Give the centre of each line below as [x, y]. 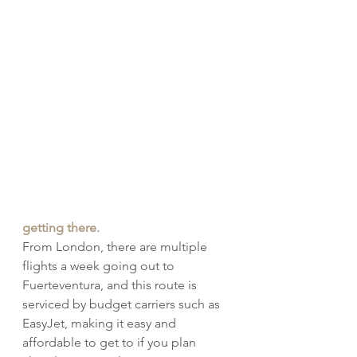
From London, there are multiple [116, 247]
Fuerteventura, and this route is [111, 285]
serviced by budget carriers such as [123, 304]
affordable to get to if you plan [111, 342]
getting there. [61, 228]
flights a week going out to [100, 266]
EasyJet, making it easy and [101, 323]
